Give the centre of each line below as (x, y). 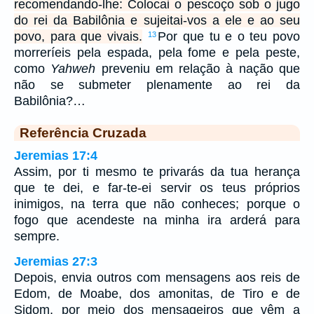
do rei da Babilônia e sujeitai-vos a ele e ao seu (157, 21)
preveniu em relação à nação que (198, 69)
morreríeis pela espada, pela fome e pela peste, (157, 53)
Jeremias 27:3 (56, 262)
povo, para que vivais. (78, 37)
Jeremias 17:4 (56, 156)
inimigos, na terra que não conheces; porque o (157, 204)
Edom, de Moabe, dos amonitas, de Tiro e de (157, 294)
